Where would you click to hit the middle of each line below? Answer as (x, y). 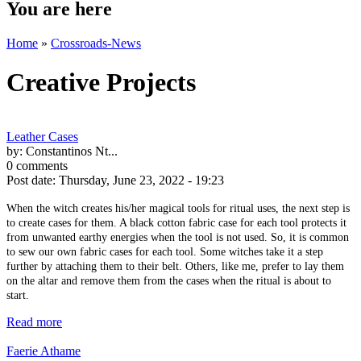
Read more (34, 322)
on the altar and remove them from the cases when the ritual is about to (169, 280)
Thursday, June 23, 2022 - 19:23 (141, 180)
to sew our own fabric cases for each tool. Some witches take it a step (165, 251)
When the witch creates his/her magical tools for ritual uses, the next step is (178, 208)
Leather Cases (42, 136)
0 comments (37, 165)
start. (18, 295)
